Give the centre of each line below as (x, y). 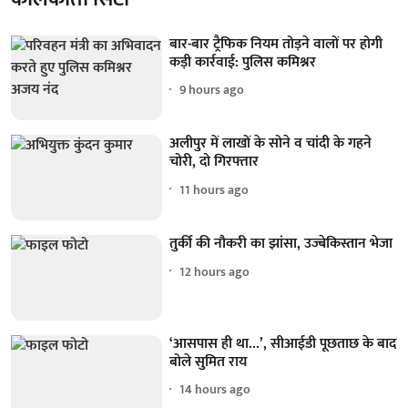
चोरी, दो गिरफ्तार (214, 162)
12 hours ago (215, 271)
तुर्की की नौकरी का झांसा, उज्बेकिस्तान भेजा (281, 244)
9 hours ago (212, 90)
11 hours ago (214, 189)
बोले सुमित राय (209, 362)
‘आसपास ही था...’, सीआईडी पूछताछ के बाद (283, 343)
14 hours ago (215, 390)
